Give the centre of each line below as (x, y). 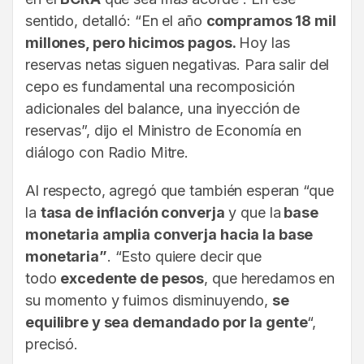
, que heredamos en (270, 279)
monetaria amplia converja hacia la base (169, 235)
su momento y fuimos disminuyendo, (149, 301)
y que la (253, 213)
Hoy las (264, 43)
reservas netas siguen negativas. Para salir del (178, 65)
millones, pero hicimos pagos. (132, 43)
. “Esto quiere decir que (184, 257)
